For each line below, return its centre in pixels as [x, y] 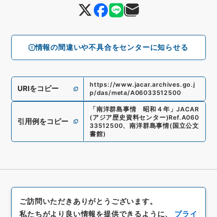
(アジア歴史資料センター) [129, 117]
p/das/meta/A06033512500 [135, 93]
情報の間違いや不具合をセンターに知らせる [112, 47]
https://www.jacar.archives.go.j [142, 85]
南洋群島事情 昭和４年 [133, 109]
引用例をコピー [43, 121]
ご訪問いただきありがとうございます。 [88, 201]
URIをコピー [38, 89]
